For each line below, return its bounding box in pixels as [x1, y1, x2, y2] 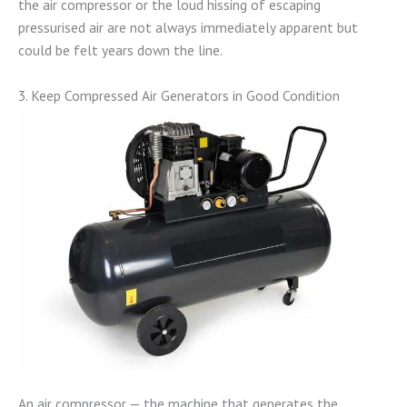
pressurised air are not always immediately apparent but [18, 18, 358, 37]
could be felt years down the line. [18, 41, 223, 60]
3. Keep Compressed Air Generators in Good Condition [18, 85, 340, 104]
